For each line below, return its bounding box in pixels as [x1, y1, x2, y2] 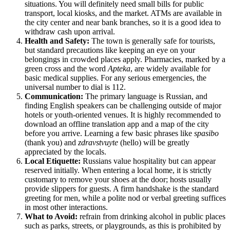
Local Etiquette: [25, 156, 81, 165]
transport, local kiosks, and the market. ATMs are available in [25, 8, 222, 17]
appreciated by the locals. [25, 147, 106, 156]
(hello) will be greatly [118, 138, 189, 147]
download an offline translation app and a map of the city [25, 119, 209, 128]
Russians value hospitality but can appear [81, 156, 216, 165]
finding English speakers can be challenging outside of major [25, 101, 221, 110]
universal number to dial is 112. [25, 82, 126, 91]
